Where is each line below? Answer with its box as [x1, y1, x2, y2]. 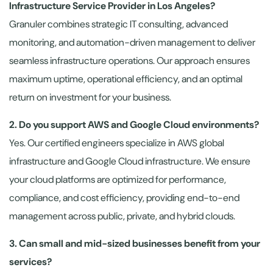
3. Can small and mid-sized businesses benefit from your [9, 236, 260, 250]
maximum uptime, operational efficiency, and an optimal [9, 72, 243, 85]
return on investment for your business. [9, 90, 171, 104]
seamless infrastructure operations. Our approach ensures [9, 54, 250, 67]
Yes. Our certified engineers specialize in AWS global [9, 136, 224, 149]
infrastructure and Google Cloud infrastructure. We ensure [9, 154, 250, 168]
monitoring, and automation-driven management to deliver [9, 35, 255, 49]
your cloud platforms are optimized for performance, [9, 172, 226, 186]
